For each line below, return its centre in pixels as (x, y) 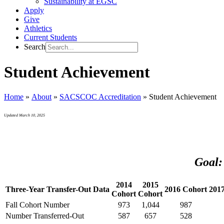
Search (35, 47)
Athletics (38, 28)
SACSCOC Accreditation (100, 96)
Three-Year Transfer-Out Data (57, 189)
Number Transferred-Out (45, 215)
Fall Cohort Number (37, 204)
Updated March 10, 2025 (24, 115)
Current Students (50, 37)
